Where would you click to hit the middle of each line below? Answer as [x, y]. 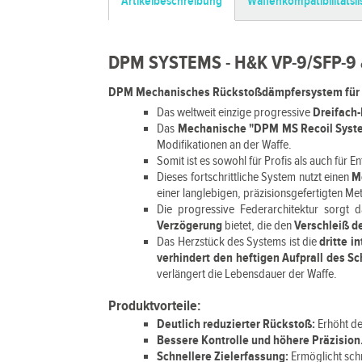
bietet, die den [259, 226]
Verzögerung [190, 226]
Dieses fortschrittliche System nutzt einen [255, 177]
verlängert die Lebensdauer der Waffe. [247, 274]
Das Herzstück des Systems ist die [238, 242]
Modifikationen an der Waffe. [225, 145]
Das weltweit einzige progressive [235, 113]
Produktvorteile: [155, 306]
